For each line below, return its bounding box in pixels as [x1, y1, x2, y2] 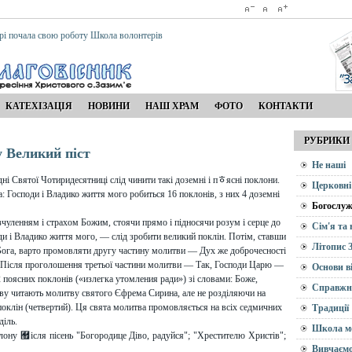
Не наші [312, 159, 346, 170]
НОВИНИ [88, 101, 130, 112]
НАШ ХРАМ [145, 101, 199, 112]
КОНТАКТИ [258, 101, 313, 112]
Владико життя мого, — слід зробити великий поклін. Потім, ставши [14, 231, 286, 242]
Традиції [312, 302, 349, 313]
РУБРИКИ [304, 135, 350, 146]
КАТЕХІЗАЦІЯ [5, 101, 72, 112]
